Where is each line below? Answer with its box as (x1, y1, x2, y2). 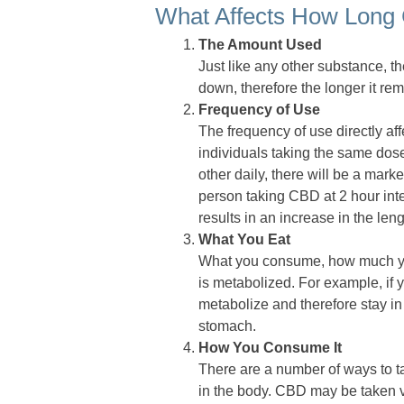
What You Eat (198, 232, 290, 248)
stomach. (198, 318, 256, 335)
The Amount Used (198, 37, 322, 53)
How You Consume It (198, 340, 342, 356)
